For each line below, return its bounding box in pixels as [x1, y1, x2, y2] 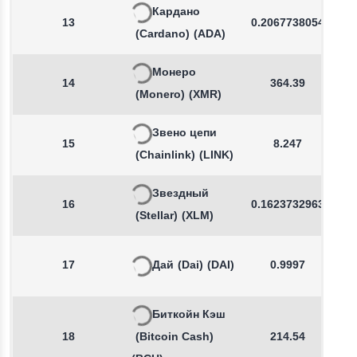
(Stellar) [135, 209, 178, 224]
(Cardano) [135, 27, 190, 42]
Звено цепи [152, 126, 217, 141]
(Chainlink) [135, 148, 195, 163]
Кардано [152, 5, 200, 20]
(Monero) [135, 88, 185, 103]
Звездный [152, 186, 209, 202]
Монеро [152, 65, 196, 80]
